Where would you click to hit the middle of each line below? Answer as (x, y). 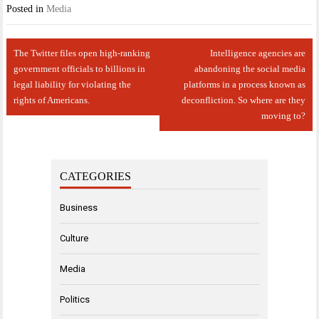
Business (79, 207)
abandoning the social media (250, 69)
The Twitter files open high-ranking (82, 53)
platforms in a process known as (244, 85)
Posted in (27, 9)
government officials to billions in (80, 69)
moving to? (283, 116)
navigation (39, 62)
